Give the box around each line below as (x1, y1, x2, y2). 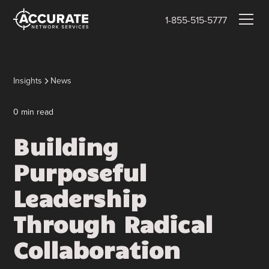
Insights (13, 74, 43, 87)
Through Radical (13, 210, 213, 238)
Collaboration (13, 235, 181, 264)
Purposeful (13, 158, 147, 186)
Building (13, 132, 119, 160)
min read (19, 106, 54, 118)
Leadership (13, 184, 147, 212)
